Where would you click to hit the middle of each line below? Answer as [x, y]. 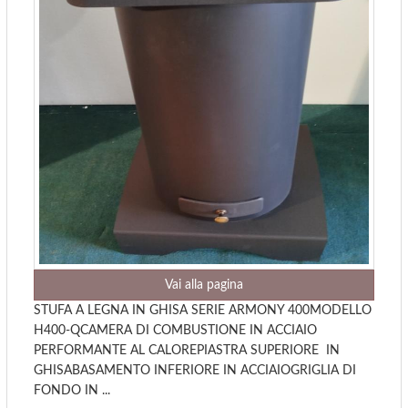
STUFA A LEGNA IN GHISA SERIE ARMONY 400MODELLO [203, 310]
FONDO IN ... [72, 390]
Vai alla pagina [204, 285]
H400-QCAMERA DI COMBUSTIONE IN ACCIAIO [175, 330]
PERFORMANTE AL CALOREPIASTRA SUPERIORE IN [187, 350]
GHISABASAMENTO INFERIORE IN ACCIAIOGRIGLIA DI [195, 370]
